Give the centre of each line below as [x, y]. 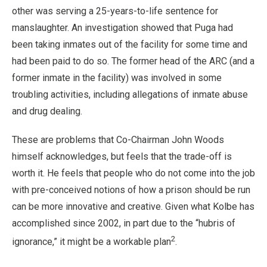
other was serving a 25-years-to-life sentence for [115, 11]
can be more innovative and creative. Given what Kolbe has [133, 207]
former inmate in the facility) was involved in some [117, 78]
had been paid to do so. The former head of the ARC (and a [133, 61]
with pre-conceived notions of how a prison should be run [131, 190]
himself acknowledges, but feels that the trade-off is [122, 157]
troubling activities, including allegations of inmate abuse [130, 95]
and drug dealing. [47, 111]
